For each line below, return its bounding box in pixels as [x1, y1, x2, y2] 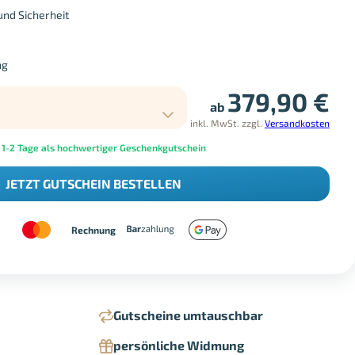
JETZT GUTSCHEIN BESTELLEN [6, 176, 181, 192]
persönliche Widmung [113, 338, 244, 353]
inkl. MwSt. [190, 117, 239, 129]
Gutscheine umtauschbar [113, 307, 263, 323]
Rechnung [71, 223, 116, 235]
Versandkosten [265, 117, 330, 129]
